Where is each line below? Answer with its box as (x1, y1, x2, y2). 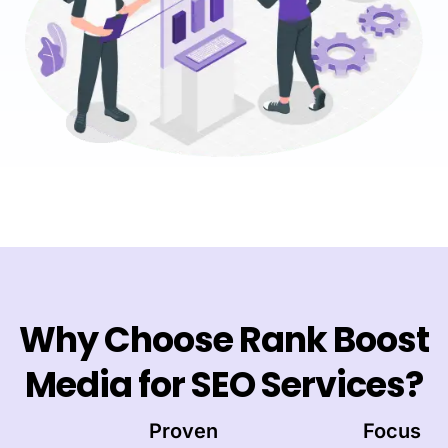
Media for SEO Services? (25, 359, 423, 409)
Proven (149, 418, 218, 443)
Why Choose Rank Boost (19, 314, 429, 364)
